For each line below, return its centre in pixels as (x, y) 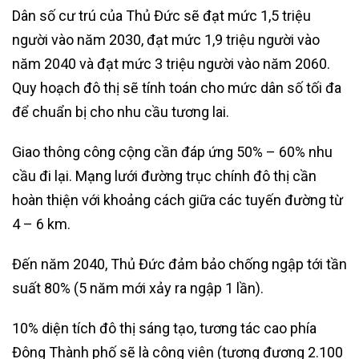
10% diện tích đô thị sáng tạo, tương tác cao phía (164, 328)
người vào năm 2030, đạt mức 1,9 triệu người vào (166, 40)
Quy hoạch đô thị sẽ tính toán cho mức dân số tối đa (177, 88)
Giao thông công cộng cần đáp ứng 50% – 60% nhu (172, 152)
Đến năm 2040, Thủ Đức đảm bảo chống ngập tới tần (179, 264)
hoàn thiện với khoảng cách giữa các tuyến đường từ (177, 200)
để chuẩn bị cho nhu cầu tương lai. (121, 112)
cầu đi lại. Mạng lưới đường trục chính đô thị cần (164, 176)
